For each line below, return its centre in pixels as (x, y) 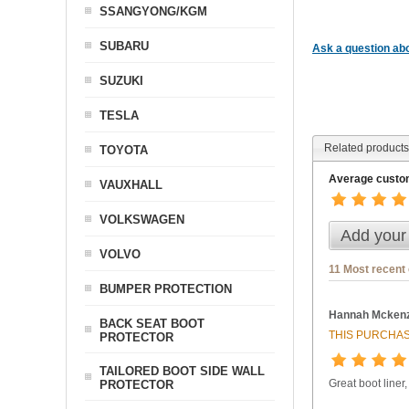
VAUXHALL (131, 185)
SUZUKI (121, 81)
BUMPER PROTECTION (166, 289)
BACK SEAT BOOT (152, 324)
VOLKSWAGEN (142, 220)
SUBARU (124, 46)
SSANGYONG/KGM (153, 11)
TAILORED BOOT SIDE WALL (182, 371)
